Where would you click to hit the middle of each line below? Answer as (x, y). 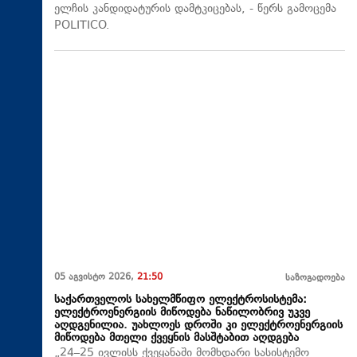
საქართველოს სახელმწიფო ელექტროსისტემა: (180, 300)
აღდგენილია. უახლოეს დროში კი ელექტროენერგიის (198, 326)
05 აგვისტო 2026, (96, 278)
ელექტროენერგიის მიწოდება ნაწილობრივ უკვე (182, 313)
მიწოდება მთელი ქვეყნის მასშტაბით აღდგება (177, 339)
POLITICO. (82, 25)
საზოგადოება (315, 279)
